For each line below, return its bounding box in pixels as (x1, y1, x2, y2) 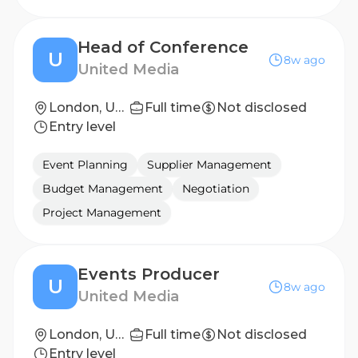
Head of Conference (78, 38, 249, 57)
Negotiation (182, 181, 249, 196)
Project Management (42, 205, 161, 220)
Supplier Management (147, 157, 272, 172)
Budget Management (42, 181, 163, 196)
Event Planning (42, 157, 128, 172)
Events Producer (78, 265, 220, 284)
